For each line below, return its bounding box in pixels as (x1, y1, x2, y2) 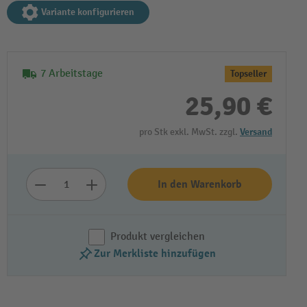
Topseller (230, 68, 267, 79)
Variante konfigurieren (41, 6, 134, 18)
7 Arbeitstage (40, 67, 103, 80)
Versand (240, 126, 272, 138)
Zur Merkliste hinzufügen (94, 247, 216, 260)
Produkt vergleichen (110, 230, 205, 243)
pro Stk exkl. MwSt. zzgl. (139, 126, 240, 138)
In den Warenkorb (158, 177, 242, 191)
